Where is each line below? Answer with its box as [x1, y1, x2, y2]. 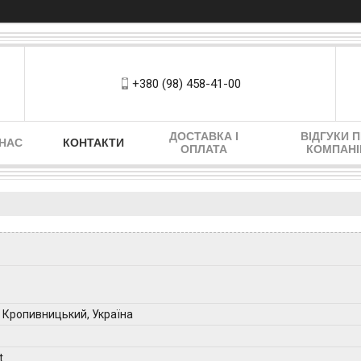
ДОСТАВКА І [169, 130, 239, 143]
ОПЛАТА [180, 143, 227, 156]
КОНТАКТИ [63, 136, 124, 149]
